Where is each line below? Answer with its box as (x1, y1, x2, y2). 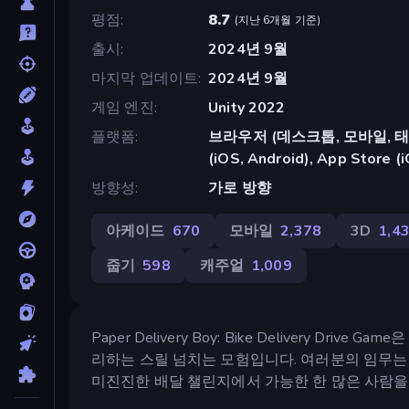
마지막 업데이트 (91, 68, 199, 89)
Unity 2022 (208, 97, 286, 118)
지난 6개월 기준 (237, 12, 317, 27)
